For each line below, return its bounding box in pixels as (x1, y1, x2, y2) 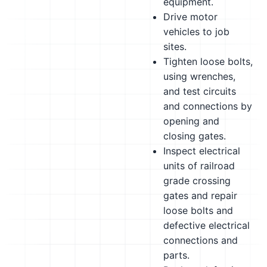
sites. (163, 41, 187, 52)
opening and (163, 115, 219, 127)
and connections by (163, 100, 252, 112)
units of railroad (163, 160, 235, 172)
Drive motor (163, 11, 218, 23)
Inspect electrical (163, 145, 240, 157)
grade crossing (163, 175, 231, 187)
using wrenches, (163, 70, 235, 82)
